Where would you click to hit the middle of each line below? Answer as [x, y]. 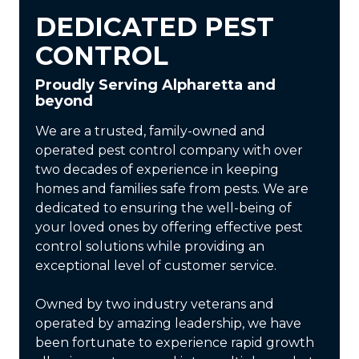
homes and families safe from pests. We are [172, 189]
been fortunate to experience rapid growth [175, 343]
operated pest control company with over [169, 151]
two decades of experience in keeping [157, 170]
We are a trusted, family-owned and [150, 131]
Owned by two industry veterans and [155, 305]
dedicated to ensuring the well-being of [163, 208]
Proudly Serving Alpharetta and [155, 85]
